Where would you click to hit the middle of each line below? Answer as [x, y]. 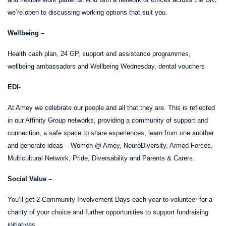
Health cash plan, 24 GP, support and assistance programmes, [99, 53]
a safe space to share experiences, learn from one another [129, 133]
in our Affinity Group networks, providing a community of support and [108, 120]
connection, [25, 133]
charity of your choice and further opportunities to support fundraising [108, 212]
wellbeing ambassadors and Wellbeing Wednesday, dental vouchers [106, 66]
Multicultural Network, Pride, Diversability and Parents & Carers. [103, 158]
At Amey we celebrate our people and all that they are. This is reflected [111, 107]
